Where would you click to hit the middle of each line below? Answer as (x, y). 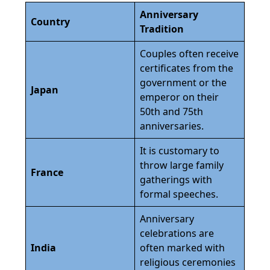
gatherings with (176, 179)
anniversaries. (172, 126)
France (47, 172)
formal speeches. (179, 194)
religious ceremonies (188, 262)
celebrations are (177, 233)
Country (50, 21)
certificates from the (187, 68)
